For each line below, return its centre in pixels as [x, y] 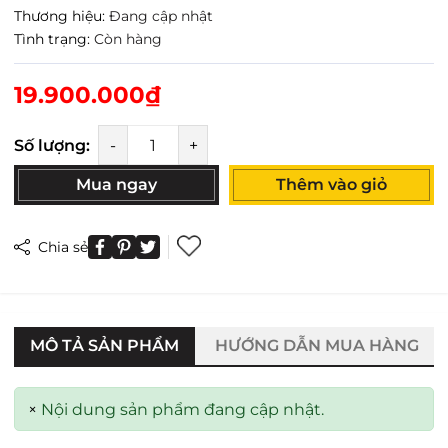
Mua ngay [116, 185]
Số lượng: [52, 145]
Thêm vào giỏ [331, 185]
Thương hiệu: [59, 16]
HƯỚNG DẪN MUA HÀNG [317, 346]
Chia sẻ [61, 246]
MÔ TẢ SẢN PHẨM [104, 346]
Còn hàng [128, 39]
